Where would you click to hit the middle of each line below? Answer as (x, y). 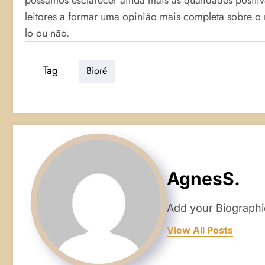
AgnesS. (203, 179)
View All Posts (200, 230)
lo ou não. (47, 33)
